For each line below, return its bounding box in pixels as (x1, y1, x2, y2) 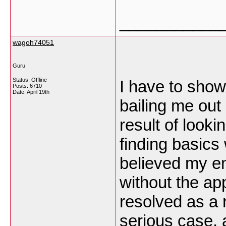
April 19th (27, 89, 49, 95)
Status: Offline (13, 77, 47, 83)
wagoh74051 (13, 38, 54, 46)
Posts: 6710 (13, 83, 42, 89)
